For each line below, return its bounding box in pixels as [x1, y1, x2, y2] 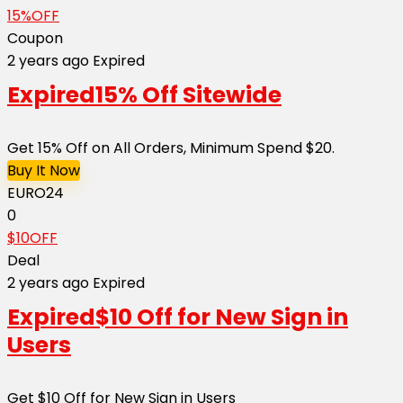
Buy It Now [7, 159, 80, 181]
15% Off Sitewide [95, 78, 282, 111]
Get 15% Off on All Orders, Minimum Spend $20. [7, 137, 335, 158]
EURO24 [7, 182, 64, 203]
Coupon [7, 27, 63, 49]
